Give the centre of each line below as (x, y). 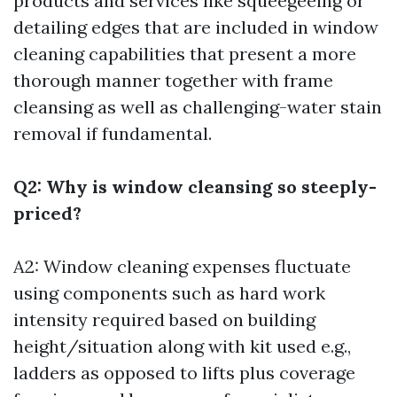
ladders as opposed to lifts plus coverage (184, 373)
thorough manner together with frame (173, 80)
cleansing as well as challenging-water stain (198, 107)
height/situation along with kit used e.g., (182, 346)
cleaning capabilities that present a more (185, 54)
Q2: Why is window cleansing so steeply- (195, 187)
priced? (47, 213)
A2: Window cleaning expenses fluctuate (182, 266)
